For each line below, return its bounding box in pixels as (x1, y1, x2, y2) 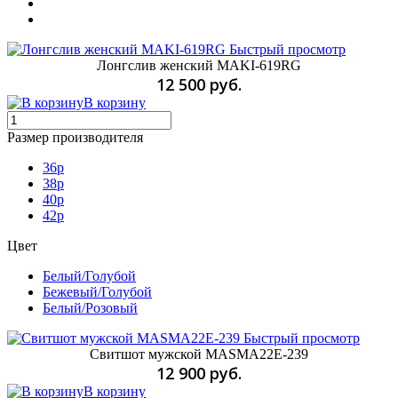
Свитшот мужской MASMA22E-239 (90, 346, 308, 362)
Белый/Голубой (43, 267, 136, 283)
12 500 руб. (156, 73, 242, 95)
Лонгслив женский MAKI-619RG (97, 57, 301, 73)
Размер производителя (7, 129, 143, 145)
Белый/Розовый (43, 299, 138, 315)
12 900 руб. (156, 362, 242, 384)
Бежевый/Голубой (43, 283, 152, 299)
